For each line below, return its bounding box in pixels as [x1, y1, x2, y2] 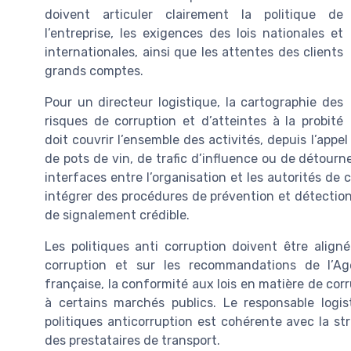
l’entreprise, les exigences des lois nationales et [45, 26, 343, 41]
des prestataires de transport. [45, 333, 220, 348]
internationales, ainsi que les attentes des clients [45, 45, 343, 60]
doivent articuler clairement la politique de [45, 7, 343, 22]
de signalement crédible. [45, 208, 190, 223]
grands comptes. [45, 63, 143, 78]
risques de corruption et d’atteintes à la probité [45, 114, 343, 128]
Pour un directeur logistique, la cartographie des [45, 95, 343, 110]
